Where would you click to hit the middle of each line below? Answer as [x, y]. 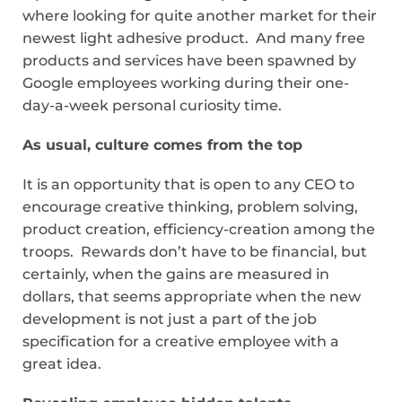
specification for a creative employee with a [181, 341]
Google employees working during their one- [186, 83]
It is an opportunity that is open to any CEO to [188, 184]
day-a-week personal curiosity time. [152, 105]
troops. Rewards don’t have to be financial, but [195, 251]
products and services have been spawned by [189, 60]
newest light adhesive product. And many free [194, 38]
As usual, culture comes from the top [162, 144]
